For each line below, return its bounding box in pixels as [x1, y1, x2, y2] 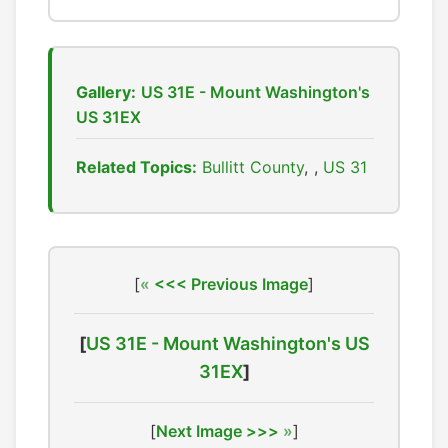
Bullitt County [202, 157, 304, 178]
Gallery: [76, 82, 136, 103]
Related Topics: [76, 157, 197, 178]
